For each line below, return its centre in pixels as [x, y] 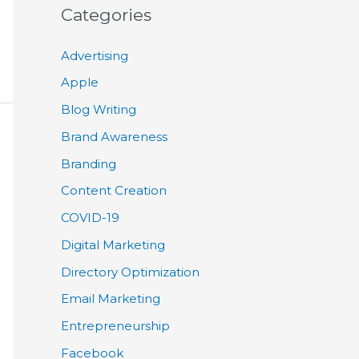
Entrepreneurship [115, 326]
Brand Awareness [114, 136]
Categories [106, 14]
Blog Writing [99, 110]
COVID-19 [90, 218]
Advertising [95, 55]
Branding [89, 163]
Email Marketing [111, 299]
